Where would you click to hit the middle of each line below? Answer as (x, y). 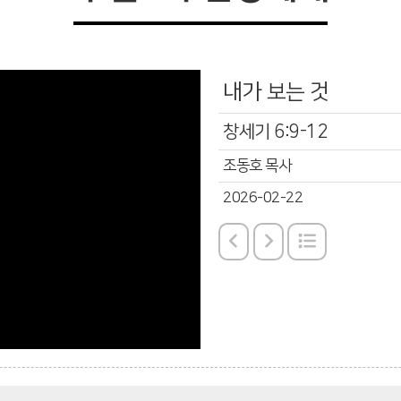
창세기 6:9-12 (275, 132)
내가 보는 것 (276, 92)
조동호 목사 (257, 166)
